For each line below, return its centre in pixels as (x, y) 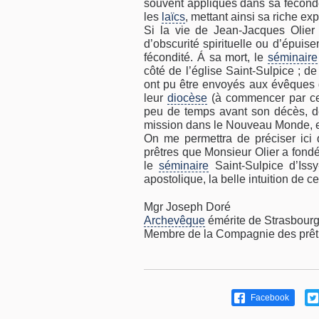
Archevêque (174, 220)
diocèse (187, 98)
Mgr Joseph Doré (187, 207)
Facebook (268, 298)
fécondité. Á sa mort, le (206, 57)
